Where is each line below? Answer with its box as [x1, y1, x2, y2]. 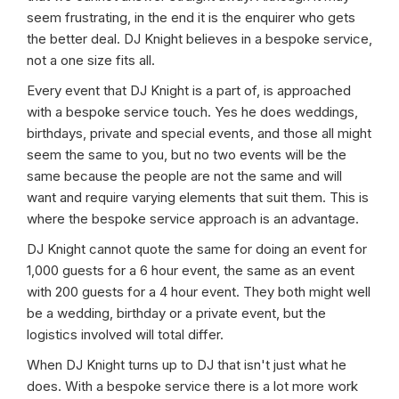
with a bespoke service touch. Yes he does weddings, [27, 103, 358, 120]
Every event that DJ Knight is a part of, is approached [27, 82, 351, 99]
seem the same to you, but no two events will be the [27, 146, 346, 163]
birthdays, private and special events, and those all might [27, 125, 371, 142]
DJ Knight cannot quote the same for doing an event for [27, 240, 367, 257]
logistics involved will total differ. [27, 326, 224, 343]
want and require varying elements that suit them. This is [27, 189, 369, 206]
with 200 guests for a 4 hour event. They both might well [27, 283, 370, 300]
